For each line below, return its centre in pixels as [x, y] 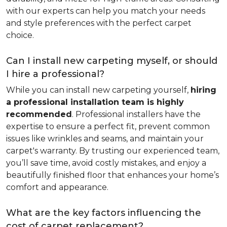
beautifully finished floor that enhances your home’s [112, 175]
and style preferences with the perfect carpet [99, 23]
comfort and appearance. [57, 187]
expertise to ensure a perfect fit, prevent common [108, 126]
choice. [20, 35]
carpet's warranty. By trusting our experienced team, [113, 151]
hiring [203, 90]
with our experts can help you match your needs [106, 11]
